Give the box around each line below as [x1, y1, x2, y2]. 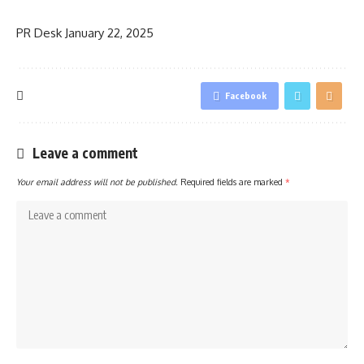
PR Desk [16, 24, 62, 41]
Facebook [225, 89, 266, 101]
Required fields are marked [180, 175, 285, 187]
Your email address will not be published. [16, 175, 178, 187]
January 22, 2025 [65, 24, 154, 41]
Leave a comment [32, 143, 138, 162]
